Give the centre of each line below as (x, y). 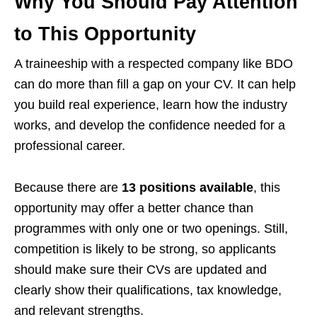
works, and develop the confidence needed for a (150, 125)
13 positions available (188, 188)
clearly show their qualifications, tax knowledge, (148, 290)
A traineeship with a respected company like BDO (154, 64)
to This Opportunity (105, 34)
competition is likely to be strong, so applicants (145, 249)
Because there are (68, 188)
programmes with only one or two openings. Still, (151, 229)
